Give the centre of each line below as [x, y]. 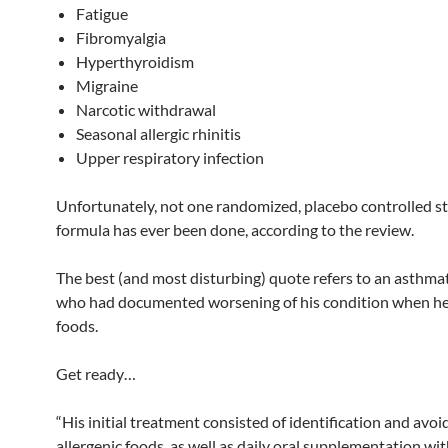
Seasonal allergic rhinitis [158, 133]
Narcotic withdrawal [146, 109]
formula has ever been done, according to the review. [235, 229]
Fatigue [102, 13]
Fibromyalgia [121, 37]
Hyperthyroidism [135, 61]
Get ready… [96, 373]
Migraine [107, 85]
